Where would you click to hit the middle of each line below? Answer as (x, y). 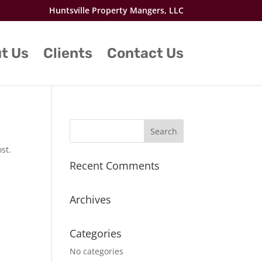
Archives (91, 199)
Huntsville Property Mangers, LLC (116, 10)
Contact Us (145, 53)
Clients (68, 53)
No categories (97, 251)
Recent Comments (115, 166)
